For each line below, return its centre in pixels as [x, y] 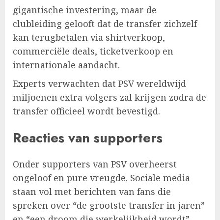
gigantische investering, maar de [85, 10]
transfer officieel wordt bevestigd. [86, 111]
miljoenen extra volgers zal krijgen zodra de [110, 97]
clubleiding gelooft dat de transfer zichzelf [105, 24]
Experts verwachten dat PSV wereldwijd [99, 84]
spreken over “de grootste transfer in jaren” [109, 206]
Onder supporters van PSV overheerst [95, 164]
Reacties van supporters [88, 137]
